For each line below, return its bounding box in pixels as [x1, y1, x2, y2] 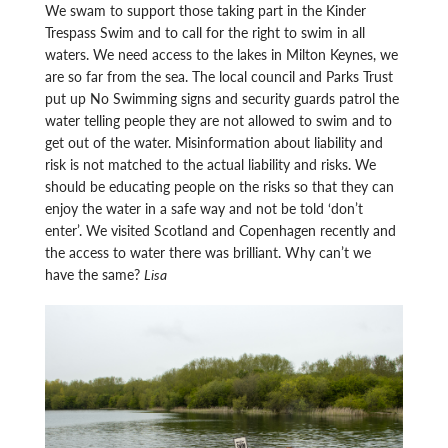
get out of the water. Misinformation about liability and [45, 132, 384, 153]
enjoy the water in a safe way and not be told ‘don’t [45, 198, 364, 219]
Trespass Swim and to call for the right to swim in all [45, 22, 366, 43]
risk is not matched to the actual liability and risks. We [45, 154, 377, 175]
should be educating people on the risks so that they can [45, 176, 395, 197]
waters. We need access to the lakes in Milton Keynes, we [45, 44, 399, 65]
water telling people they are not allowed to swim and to [45, 110, 393, 131]
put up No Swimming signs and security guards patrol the [45, 88, 400, 109]
